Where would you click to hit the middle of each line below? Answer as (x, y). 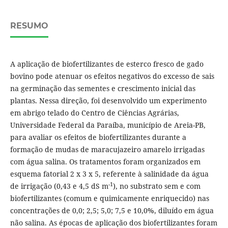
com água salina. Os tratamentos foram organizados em (105, 162)
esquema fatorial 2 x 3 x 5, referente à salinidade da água (109, 174)
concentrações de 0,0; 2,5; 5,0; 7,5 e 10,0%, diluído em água (112, 211)
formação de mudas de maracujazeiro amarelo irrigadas (107, 150)
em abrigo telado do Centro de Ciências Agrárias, (94, 113)
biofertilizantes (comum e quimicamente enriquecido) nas (109, 198)
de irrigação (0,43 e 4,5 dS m (59, 186)
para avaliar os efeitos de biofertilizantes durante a (98, 137)
